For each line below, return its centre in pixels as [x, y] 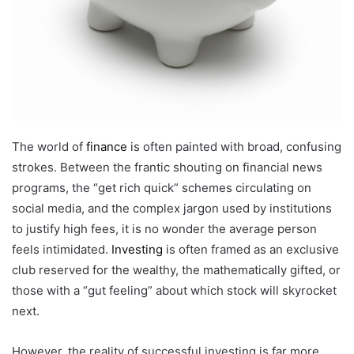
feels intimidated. [62, 250]
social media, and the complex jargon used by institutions [172, 209]
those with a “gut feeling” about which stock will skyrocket [174, 291]
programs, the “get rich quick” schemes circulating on [162, 188]
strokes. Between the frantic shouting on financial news [167, 168]
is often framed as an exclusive [251, 250]
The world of [49, 147]
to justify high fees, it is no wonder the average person [164, 229]
